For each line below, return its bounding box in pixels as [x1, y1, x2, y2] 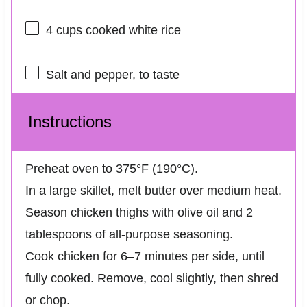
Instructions [27, 112, 112, 132]
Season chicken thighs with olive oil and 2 [25, 206, 253, 220]
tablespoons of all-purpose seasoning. [25, 228, 233, 242]
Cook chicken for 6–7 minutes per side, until [25, 249, 265, 264]
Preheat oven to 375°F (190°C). [25, 162, 198, 176]
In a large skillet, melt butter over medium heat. [25, 184, 282, 198]
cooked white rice [82, 23, 181, 37]
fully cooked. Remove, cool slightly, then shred [25, 271, 278, 286]
